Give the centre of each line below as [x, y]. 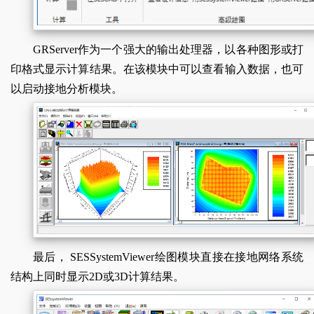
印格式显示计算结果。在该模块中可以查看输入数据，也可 [157, 69]
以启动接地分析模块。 [67, 89]
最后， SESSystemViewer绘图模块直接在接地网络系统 [168, 257]
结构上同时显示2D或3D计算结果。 [97, 277]
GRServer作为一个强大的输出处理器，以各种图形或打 [168, 50]
